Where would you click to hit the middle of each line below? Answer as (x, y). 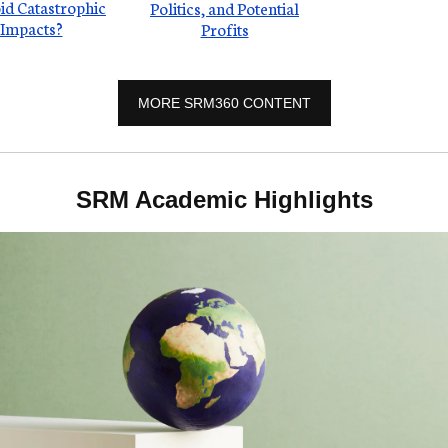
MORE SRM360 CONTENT (224, 103)
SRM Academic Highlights (224, 199)
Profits (224, 28)
